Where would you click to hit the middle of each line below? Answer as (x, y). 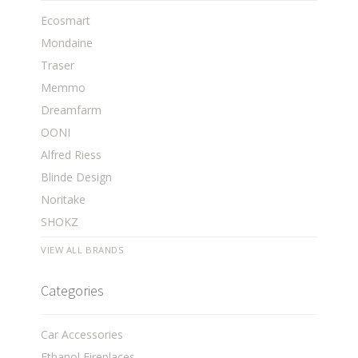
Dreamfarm (72, 110)
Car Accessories (82, 335)
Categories (73, 291)
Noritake (64, 200)
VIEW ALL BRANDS (83, 250)
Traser (58, 66)
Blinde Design (77, 177)
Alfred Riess (72, 155)
